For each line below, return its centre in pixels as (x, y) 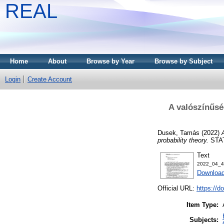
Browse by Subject (183, 61)
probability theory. (183, 140)
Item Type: (202, 205)
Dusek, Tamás (178, 132)
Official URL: (177, 188)
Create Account (50, 79)
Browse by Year (110, 61)
